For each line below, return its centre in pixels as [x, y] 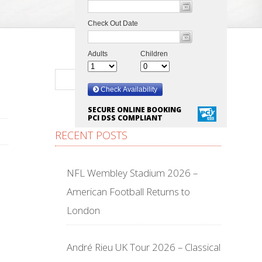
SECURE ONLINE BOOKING [135, 110]
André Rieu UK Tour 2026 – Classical [144, 247]
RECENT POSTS [91, 135]
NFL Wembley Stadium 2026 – [132, 173]
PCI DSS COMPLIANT [125, 118]
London [83, 210]
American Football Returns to [128, 192]
